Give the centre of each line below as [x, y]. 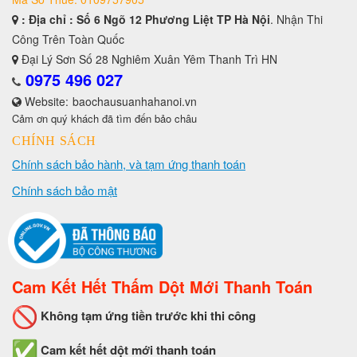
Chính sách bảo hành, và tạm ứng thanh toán [129, 163]
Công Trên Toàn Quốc [68, 39]
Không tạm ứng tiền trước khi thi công [148, 316]
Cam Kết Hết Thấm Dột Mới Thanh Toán [162, 287]
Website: [45, 101]
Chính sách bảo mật [65, 190]
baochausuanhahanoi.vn [135, 101]
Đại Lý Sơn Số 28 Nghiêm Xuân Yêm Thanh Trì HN [148, 59]
